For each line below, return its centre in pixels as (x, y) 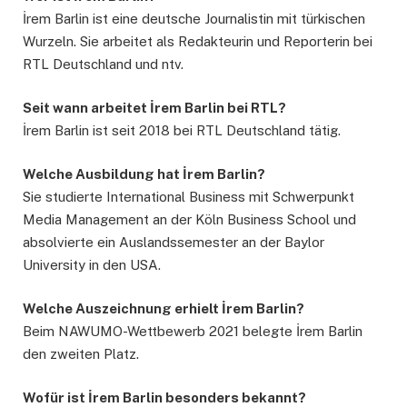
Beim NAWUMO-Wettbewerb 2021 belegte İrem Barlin (193, 332)
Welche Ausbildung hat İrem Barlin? (144, 174)
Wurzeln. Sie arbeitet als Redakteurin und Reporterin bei (198, 41)
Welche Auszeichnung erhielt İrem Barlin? (164, 309)
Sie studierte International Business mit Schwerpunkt (189, 197)
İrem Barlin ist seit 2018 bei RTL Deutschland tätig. (182, 131)
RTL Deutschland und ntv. (103, 64)
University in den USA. (92, 265)
